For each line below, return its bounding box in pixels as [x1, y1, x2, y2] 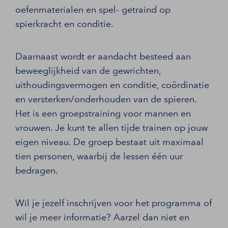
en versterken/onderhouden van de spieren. [15, 93, 196, 105]
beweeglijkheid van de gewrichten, [15, 65, 161, 76]
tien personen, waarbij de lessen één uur [15, 150, 183, 162]
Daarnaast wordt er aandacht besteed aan [15, 50, 191, 62]
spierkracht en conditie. [15, 18, 113, 30]
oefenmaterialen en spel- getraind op [15, 4, 170, 15]
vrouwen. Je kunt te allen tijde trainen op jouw [15, 122, 208, 133]
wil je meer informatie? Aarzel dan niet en [15, 211, 189, 223]
